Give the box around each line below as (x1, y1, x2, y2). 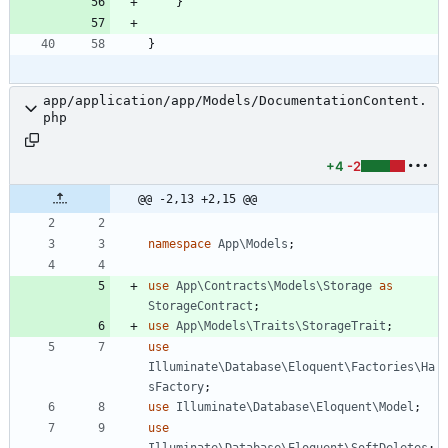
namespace (148, 236, 211, 251)
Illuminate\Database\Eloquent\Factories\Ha (148, 359, 435, 374)
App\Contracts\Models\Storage (176, 278, 372, 293)
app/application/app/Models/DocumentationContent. (43, 92, 427, 108)
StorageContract (148, 298, 253, 313)
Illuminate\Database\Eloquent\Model (176, 399, 414, 414)
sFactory (148, 379, 204, 394)
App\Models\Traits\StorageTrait (176, 318, 386, 333)
